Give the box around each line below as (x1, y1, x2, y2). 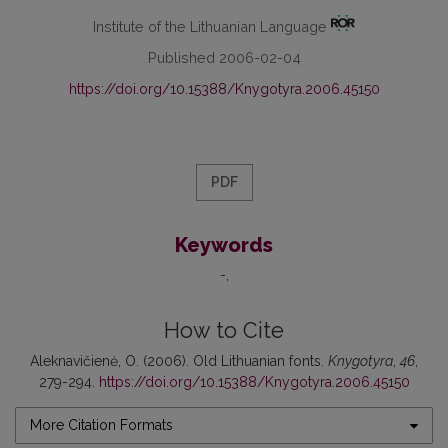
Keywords (175, 233, 273, 258)
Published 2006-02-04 (147, 49, 301, 67)
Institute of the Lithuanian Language (93, 17, 332, 35)
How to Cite (164, 318, 284, 344)
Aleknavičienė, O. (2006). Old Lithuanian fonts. (30, 353, 328, 370)
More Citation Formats (30, 417, 173, 434)
